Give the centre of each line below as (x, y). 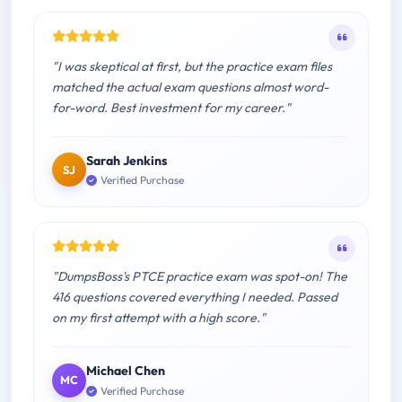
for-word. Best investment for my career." (171, 107)
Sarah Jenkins (127, 160)
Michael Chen (126, 371)
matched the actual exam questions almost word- (190, 87)
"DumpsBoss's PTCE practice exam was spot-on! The (200, 277)
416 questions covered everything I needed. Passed (195, 297)
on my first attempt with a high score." (159, 318)
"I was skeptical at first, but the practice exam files (192, 66)
